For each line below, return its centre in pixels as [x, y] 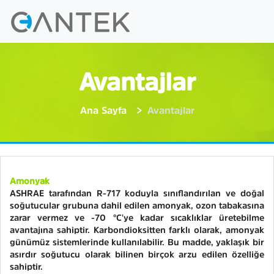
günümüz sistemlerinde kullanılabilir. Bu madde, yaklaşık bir [137, 242]
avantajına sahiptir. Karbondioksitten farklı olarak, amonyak [137, 230]
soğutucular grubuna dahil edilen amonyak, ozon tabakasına [137, 206]
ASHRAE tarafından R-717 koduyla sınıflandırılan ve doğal [137, 193]
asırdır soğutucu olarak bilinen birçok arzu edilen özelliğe [137, 254]
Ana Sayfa [103, 110]
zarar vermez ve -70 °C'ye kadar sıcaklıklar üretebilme [137, 218]
